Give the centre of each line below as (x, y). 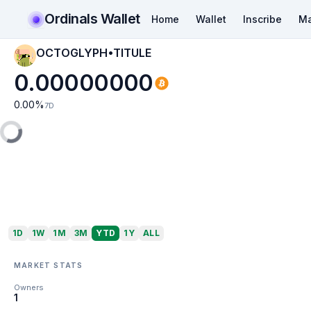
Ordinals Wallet (92, 18)
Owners (29, 287)
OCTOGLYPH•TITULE (94, 53)
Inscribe (262, 19)
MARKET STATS (49, 265)
